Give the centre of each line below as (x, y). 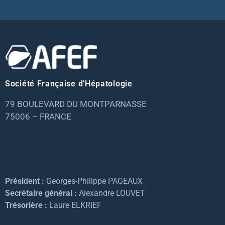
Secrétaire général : (42, 193)
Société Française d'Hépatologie (69, 83)
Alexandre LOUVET (112, 193)
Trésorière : (27, 205)
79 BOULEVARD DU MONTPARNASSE (76, 104)
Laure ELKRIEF (75, 205)
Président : (26, 181)
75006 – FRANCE (38, 116)
